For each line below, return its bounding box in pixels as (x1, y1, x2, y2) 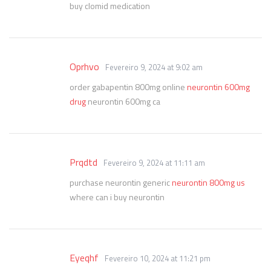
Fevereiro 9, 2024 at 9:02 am (105, 61, 203, 73)
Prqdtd (70, 155, 97, 169)
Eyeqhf (70, 250, 99, 265)
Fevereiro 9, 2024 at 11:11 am (103, 157, 205, 169)
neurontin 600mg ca (86, 95, 160, 108)
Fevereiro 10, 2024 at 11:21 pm (105, 252, 211, 264)
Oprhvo (70, 59, 99, 74)
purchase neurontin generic (70, 176, 172, 189)
